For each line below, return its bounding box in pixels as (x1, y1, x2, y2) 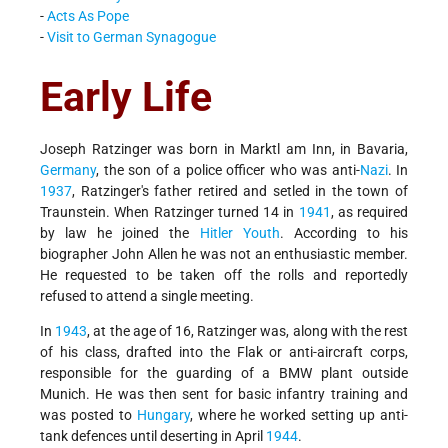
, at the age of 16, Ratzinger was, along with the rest (87, 323, 409, 340)
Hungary (136, 407, 190, 424)
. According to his (279, 225, 409, 242)
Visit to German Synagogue (47, 29, 216, 46)
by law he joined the (40, 225, 200, 242)
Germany (40, 162, 96, 179)
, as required (330, 204, 408, 221)
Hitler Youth (199, 225, 280, 242)
